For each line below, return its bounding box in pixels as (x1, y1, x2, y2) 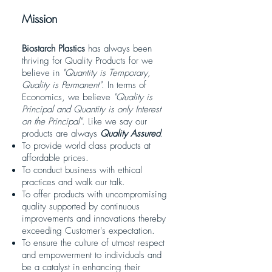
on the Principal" (22, 115, 82, 127)
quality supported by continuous (22, 200, 140, 212)
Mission (22, 11, 57, 27)
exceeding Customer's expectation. (22, 225, 155, 237)
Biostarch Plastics (22, 42, 85, 55)
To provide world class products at (22, 140, 151, 152)
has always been (85, 42, 152, 55)
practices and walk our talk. (22, 176, 125, 188)
